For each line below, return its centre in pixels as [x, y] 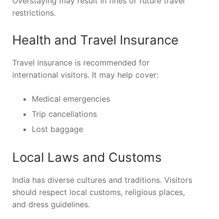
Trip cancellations [64, 114]
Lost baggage [57, 129]
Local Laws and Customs [87, 157]
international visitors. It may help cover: [85, 75]
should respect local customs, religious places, [99, 192]
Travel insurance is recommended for [81, 63]
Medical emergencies [71, 99]
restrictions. [34, 12]
